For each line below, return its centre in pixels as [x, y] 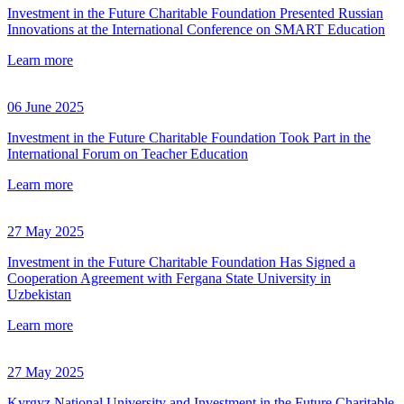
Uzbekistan [39, 295]
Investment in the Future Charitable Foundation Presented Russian [195, 14]
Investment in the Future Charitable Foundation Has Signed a [181, 262]
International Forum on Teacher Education [128, 154]
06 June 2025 [46, 107]
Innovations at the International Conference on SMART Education [196, 30]
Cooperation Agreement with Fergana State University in [169, 279]
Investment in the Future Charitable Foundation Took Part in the [189, 138]
